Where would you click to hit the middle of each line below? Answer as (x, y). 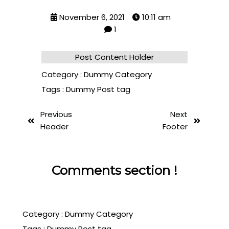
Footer (175, 127)
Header (54, 127)
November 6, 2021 (92, 17)
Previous (56, 114)
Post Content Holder (114, 57)
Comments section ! (114, 170)
